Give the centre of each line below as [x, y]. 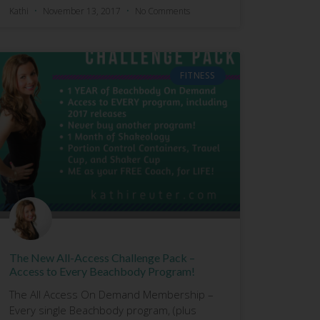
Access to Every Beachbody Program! [102, 271]
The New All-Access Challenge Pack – [102, 257]
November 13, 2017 [81, 11]
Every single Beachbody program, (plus [102, 310]
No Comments [162, 11]
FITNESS [198, 75]
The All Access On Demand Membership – [111, 294]
